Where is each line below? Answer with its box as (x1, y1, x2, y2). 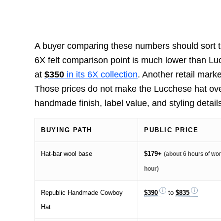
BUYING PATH (41, 126, 92, 134)
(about (164, 150, 184, 157)
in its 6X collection (64, 69, 138, 79)
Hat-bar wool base (41, 149, 93, 157)
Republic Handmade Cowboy (41, 188, 123, 196)
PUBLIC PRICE (144, 126, 199, 134)
